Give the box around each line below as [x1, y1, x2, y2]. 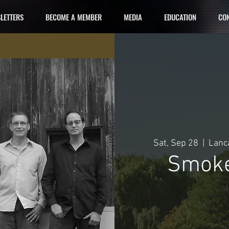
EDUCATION [164, 11, 196, 22]
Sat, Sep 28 [153, 138, 198, 149]
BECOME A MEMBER [45, 11, 102, 22]
